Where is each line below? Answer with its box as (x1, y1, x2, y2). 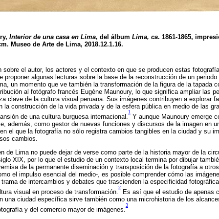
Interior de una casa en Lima (9, 33, 96, 41)
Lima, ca (132, 33, 158, 41)
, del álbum (96, 33, 132, 41)
